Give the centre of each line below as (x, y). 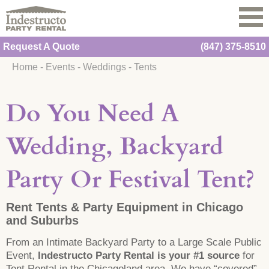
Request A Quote (41, 47)
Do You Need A (92, 115)
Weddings (104, 67)
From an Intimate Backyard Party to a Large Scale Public (134, 243)
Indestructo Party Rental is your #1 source (139, 256)
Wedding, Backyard (115, 148)
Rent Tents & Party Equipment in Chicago (125, 207)
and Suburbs (42, 221)
